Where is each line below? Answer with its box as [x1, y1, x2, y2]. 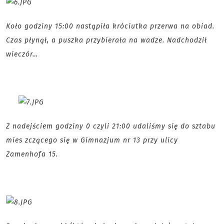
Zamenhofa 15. [6, 150, 60, 159]
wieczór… [6, 50, 38, 59]
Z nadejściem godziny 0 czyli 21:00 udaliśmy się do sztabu [6, 122, 215, 131]
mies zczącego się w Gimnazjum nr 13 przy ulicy [6, 136, 178, 145]
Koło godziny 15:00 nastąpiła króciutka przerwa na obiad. [6, 22, 214, 31]
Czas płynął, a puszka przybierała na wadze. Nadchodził [6, 36, 207, 45]
